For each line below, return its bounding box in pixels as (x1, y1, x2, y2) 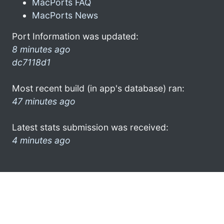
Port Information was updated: (12, 30, 138, 41)
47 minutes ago (12, 95, 75, 106)
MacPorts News (32, 9, 98, 20)
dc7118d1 (12, 56, 50, 67)
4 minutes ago (12, 134, 70, 145)
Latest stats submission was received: (12, 121, 168, 132)
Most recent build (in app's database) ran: (12, 82, 184, 93)
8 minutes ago (12, 43, 70, 54)
